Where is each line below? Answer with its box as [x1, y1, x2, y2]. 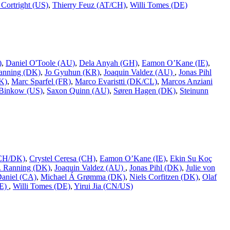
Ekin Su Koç [170, 154, 212, 163]
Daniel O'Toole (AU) [6, 59, 75, 68]
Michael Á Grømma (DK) [41, 172, 125, 181]
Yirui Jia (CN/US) [74, 181, 133, 190]
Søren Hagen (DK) [113, 86, 176, 95]
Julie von [186, 163, 215, 172]
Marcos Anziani [161, 77, 213, 86]
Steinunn [180, 86, 208, 95]
